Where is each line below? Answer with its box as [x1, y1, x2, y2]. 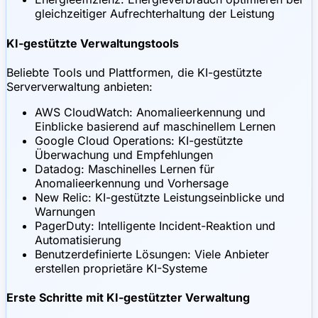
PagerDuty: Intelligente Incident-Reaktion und [35, 219, 275, 233]
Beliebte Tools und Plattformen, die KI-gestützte [6, 65, 262, 79]
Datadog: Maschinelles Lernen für [35, 162, 214, 176]
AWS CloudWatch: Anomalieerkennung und [35, 105, 265, 119]
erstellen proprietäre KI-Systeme [35, 261, 207, 275]
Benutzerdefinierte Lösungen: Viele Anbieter [35, 247, 269, 261]
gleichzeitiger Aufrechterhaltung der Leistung [35, 6, 275, 21]
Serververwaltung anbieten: [6, 79, 153, 94]
